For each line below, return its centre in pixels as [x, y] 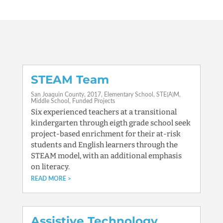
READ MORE [48, 179]
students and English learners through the [104, 145]
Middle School [50, 101]
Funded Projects [93, 101]
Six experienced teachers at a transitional [104, 112]
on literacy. [50, 167]
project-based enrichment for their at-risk [106, 134]
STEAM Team [70, 80]
